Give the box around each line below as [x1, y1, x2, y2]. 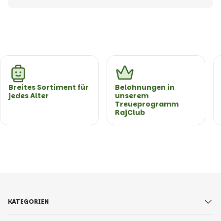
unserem [115, 91, 148, 101]
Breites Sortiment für [8, 82, 89, 92]
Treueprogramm [115, 99, 179, 109]
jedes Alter [8, 91, 49, 101]
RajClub [115, 108, 145, 117]
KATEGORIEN [8, 197, 49, 206]
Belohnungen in [115, 82, 175, 92]
